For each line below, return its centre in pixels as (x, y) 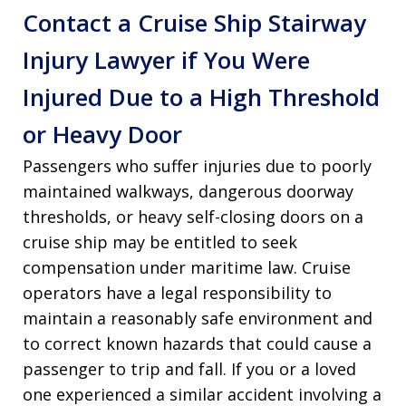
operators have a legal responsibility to (177, 293)
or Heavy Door (102, 135)
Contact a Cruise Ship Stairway (194, 23)
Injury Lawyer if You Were (166, 60)
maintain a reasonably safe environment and (198, 319)
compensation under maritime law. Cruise (187, 268)
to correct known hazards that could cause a (197, 344)
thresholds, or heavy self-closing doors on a (193, 217)
